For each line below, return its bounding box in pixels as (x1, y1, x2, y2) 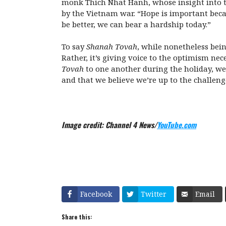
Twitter (141, 189, 166, 199)
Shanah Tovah (86, 41, 137, 52)
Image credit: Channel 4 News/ (62, 119, 157, 131)
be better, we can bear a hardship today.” (62, 19, 211, 29)
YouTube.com (157, 119, 196, 131)
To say (62, 41, 86, 52)
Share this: (62, 212, 92, 221)
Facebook (80, 189, 112, 199)
